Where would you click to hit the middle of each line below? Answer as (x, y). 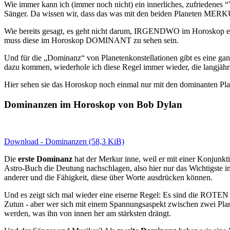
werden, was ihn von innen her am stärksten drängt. (88, 214)
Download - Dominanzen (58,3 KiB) (64, 142)
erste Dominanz (45, 159)
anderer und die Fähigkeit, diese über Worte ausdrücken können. (108, 178)
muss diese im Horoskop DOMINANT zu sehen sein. (91, 40)
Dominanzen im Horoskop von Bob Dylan (93, 104)
